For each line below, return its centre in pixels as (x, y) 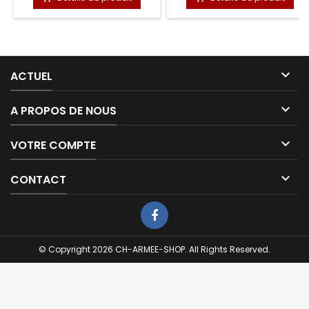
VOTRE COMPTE (53, 145)
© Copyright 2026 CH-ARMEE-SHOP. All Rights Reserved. (154, 249)
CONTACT (38, 179)
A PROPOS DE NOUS (63, 110)
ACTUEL (31, 76)
